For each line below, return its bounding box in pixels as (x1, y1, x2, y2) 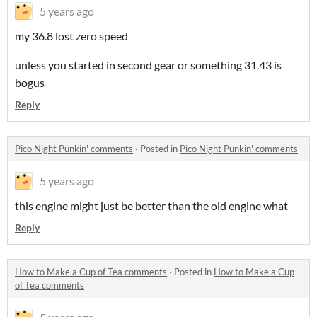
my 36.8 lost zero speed (15, 28, 128, 42)
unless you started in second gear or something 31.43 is (15, 57, 282, 71)
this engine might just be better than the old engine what (15, 198, 288, 212)
